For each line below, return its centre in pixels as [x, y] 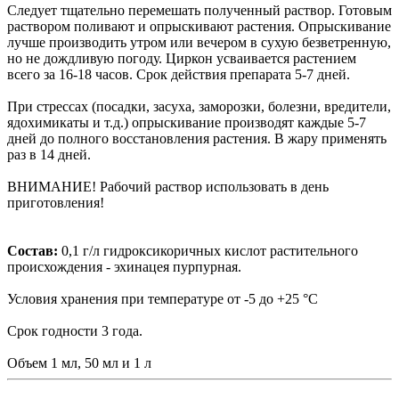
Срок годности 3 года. [75, 330]
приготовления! [56, 202]
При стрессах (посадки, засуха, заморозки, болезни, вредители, [199, 106]
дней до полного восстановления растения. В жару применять [197, 138]
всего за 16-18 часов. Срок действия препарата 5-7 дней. [180, 74]
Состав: [34, 250]
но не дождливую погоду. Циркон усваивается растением [182, 58]
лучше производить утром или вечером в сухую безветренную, [199, 42]
